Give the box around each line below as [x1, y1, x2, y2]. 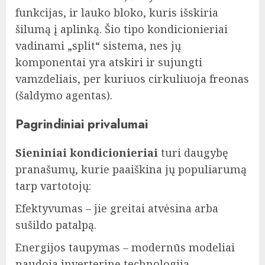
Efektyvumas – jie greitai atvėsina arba [15, 201, 218, 215]
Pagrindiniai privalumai [15, 114, 148, 133]
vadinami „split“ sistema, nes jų [15, 38, 181, 53]
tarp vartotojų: [15, 178, 91, 193]
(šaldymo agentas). [15, 88, 112, 102]
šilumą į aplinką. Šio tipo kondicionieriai [15, 21, 228, 36]
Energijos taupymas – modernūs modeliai [15, 240, 235, 254]
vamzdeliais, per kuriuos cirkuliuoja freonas [15, 71, 249, 86]
